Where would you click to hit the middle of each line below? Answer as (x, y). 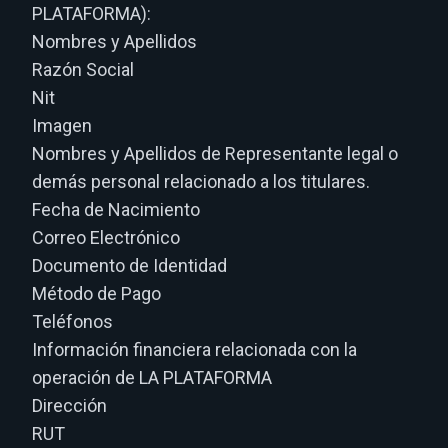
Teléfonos (72, 321)
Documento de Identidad (129, 265)
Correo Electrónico (106, 237)
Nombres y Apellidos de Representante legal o (215, 153)
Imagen (62, 125)
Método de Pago (96, 293)
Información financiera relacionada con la (194, 349)
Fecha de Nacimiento (116, 209)
